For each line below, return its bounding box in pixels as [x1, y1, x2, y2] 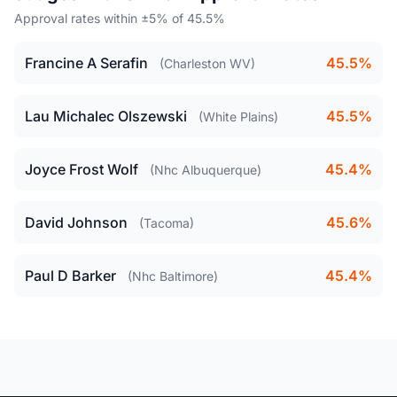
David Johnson [25, 214, 128, 231]
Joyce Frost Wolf [25, 160, 138, 178]
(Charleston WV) [160, 56, 255, 71]
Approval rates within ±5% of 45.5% [14, 11, 225, 26]
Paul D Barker [25, 267, 116, 284]
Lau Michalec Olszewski [25, 107, 187, 125]
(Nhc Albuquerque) [150, 162, 261, 177]
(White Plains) [198, 109, 278, 124]
